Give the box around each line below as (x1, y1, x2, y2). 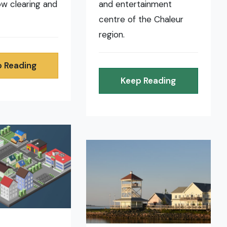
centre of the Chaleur (99, 14, 184, 25)
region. (99, 29, 125, 41)
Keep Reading (121, 75, 176, 87)
